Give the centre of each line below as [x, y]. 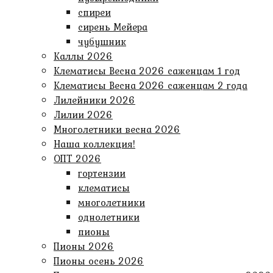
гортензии [102, 173]
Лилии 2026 [83, 115]
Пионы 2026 [84, 246]
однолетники [109, 217]
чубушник [102, 41]
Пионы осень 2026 [99, 261]
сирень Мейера [113, 27]
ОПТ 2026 [77, 158]
